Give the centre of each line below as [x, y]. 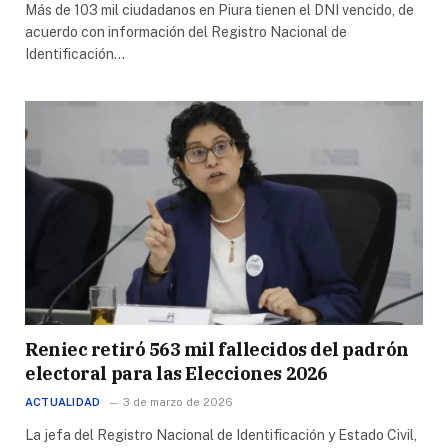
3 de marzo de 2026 [178, 402]
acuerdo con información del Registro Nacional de [186, 32]
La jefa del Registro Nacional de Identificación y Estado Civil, [221, 435]
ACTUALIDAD [63, 402]
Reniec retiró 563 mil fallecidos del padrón [217, 350]
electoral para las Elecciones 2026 [176, 374]
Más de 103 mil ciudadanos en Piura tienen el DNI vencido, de [219, 10]
